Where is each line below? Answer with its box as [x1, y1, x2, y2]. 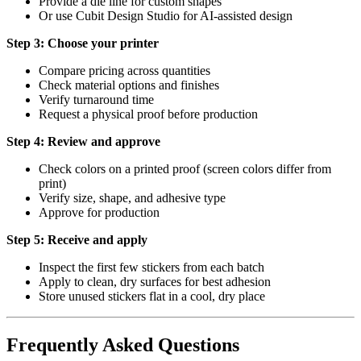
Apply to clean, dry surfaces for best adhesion [39, 275, 271, 289]
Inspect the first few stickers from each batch [39, 260, 264, 275]
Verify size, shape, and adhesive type [39, 191, 226, 205]
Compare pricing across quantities [39, 64, 210, 78]
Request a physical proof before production [39, 107, 258, 122]
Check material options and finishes [39, 78, 219, 93]
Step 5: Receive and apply [6, 233, 147, 247]
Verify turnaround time [39, 93, 154, 107]
